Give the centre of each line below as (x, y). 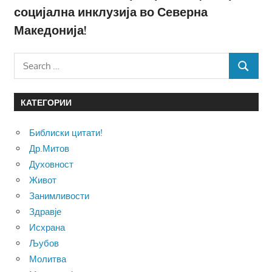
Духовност (51, 164)
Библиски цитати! (66, 132)
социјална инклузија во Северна (110, 11)
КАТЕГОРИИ (46, 102)
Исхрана (47, 227)
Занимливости (59, 195)
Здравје (45, 211)
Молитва (48, 259)
